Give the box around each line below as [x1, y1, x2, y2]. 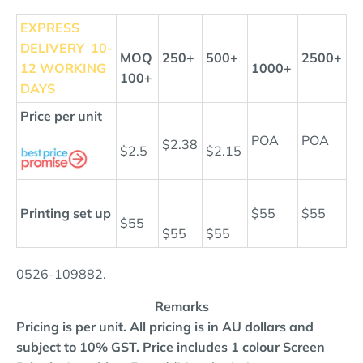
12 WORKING [20, 60, 106, 76]
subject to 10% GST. [16, 339, 143, 355]
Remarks [154, 298, 209, 314]
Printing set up [20, 205, 111, 221]
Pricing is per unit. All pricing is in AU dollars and [16, 318, 314, 335]
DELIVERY [20, 40, 84, 56]
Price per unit [20, 108, 102, 124]
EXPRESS [20, 19, 79, 36]
